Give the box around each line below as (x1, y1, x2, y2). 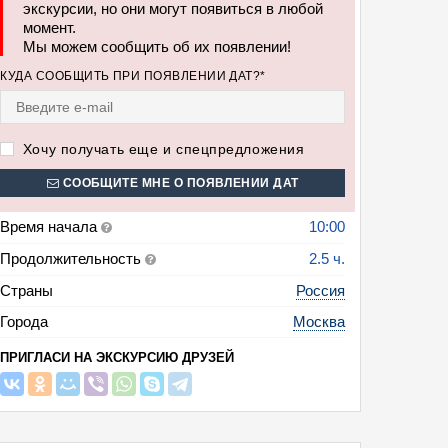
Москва (293, 313, 345, 330)
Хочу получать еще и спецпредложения (18, 141, 305, 157)
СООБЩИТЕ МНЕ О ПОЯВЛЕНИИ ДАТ (59, 176, 299, 189)
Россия (296, 282, 345, 299)
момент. (23, 19, 77, 36)
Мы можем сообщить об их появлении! (23, 38, 292, 55)
